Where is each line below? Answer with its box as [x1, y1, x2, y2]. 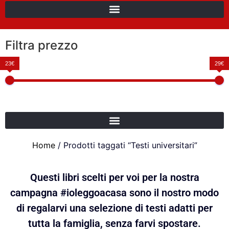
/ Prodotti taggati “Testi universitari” [55, 140, 197, 151]
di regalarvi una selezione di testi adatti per [16, 202, 213, 215]
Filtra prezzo [5, 38, 78, 53]
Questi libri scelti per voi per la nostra [30, 171, 199, 184]
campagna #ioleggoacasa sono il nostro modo [10, 187, 219, 199]
